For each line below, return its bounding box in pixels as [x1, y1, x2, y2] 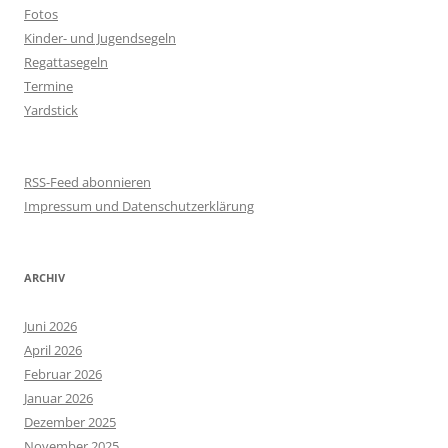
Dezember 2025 [24, 413, 116, 432]
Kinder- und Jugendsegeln [24, 29, 176, 48]
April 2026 [24, 341, 82, 360]
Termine [24, 77, 73, 96]
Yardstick [24, 101, 78, 120]
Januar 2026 [24, 389, 93, 408]
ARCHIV [24, 270, 65, 286]
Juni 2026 [24, 317, 77, 336]
